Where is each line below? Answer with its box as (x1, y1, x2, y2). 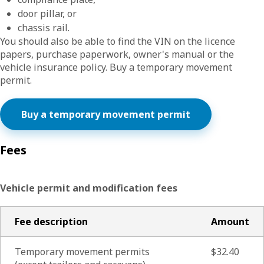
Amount (211, 215, 249, 228)
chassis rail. (18, 21, 70, 34)
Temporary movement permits (15, 245, 150, 258)
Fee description (15, 215, 88, 228)
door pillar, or (18, 7, 77, 20)
